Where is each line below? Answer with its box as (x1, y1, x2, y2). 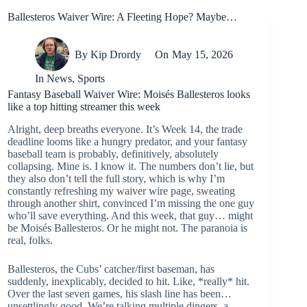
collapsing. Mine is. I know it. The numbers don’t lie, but (8, 160, 254, 172)
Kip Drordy (90, 48, 142, 60)
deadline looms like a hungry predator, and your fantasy (8, 135, 247, 147)
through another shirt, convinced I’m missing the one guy (8, 197, 254, 209)
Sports (77, 73, 106, 84)
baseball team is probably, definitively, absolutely (8, 147, 219, 160)
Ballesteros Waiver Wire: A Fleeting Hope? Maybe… (8, 11, 237, 23)
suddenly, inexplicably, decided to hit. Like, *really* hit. (8, 275, 249, 287)
